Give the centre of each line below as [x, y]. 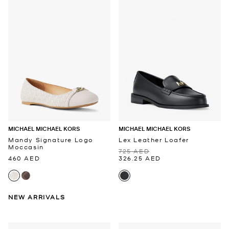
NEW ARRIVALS [37, 197]
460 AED [24, 158]
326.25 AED [140, 158]
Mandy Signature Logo [51, 140]
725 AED [134, 151]
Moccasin [26, 147]
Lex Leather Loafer [154, 140]
